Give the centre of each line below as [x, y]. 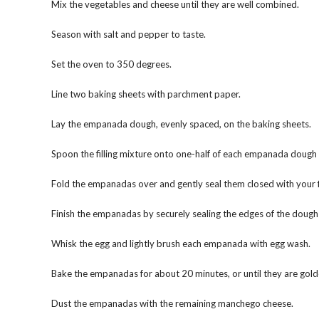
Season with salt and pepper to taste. [129, 35]
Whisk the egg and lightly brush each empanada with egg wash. [181, 244]
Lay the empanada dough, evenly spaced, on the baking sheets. [181, 124]
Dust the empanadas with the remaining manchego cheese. [172, 304]
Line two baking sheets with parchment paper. [146, 94]
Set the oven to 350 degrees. [111, 64]
